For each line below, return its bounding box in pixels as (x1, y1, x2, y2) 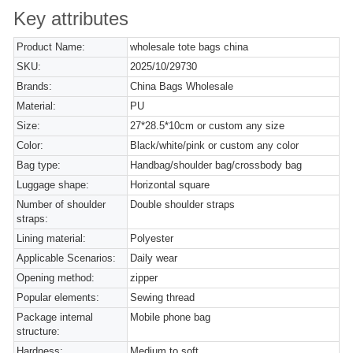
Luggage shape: (17, 179, 89, 191)
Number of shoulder (17, 199, 106, 211)
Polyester (130, 232, 174, 245)
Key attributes (13, 8, 128, 30)
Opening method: (17, 272, 95, 284)
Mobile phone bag (130, 311, 211, 324)
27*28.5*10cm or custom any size (130, 120, 285, 132)
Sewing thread (130, 292, 195, 304)
